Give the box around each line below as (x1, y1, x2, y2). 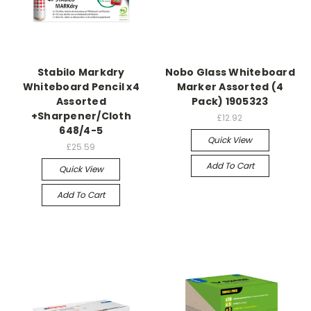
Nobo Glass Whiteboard (165, 65, 295, 79)
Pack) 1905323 (192, 94, 269, 108)
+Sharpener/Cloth (31, 108, 131, 123)
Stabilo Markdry (37, 65, 125, 79)
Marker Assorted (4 (176, 79, 283, 94)
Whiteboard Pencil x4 (22, 79, 140, 94)
